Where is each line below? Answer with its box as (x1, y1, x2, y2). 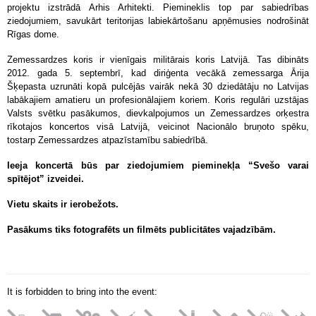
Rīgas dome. (7, 29, 59, 39)
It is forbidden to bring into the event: (7, 286, 157, 297)
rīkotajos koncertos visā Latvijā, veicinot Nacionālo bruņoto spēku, (7, 121, 309, 132)
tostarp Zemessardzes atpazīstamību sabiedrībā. (7, 135, 208, 145)
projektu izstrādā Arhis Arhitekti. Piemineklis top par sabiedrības (7, 2, 309, 13)
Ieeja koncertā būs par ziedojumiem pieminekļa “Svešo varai (7, 160, 309, 171)
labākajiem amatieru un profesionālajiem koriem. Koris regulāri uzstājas (7, 95, 309, 105)
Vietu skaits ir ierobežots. (7, 199, 119, 209)
